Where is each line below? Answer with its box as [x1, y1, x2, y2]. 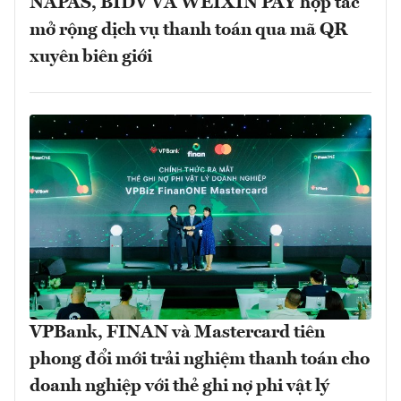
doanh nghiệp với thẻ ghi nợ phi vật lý [30, 377, 329, 396]
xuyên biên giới [30, 47, 152, 66]
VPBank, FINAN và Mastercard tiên [30, 323, 325, 342]
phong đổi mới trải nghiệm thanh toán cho [30, 350, 370, 369]
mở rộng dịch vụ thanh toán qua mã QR [30, 21, 347, 39]
